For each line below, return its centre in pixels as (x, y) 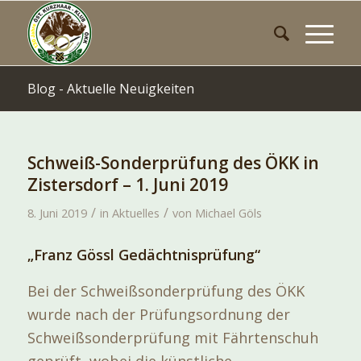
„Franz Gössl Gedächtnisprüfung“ (143, 255)
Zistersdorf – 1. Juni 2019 (127, 185)
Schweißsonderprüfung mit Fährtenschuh (172, 337)
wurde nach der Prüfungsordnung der (158, 314)
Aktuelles (135, 213)
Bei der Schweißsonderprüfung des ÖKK (166, 290)
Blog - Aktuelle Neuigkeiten (110, 89)
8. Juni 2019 (57, 213)
